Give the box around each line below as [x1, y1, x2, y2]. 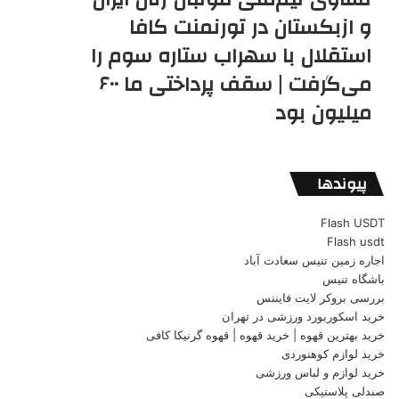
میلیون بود [274, 94, 371, 132]
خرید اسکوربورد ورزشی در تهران [221, 309, 385, 323]
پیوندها [316, 170, 367, 198]
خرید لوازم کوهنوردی [281, 346, 385, 361]
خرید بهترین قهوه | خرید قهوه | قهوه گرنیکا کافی [145, 328, 385, 342]
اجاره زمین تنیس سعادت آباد [243, 253, 385, 267]
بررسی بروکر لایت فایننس [256, 290, 385, 305]
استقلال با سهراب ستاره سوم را [90, 37, 371, 75]
